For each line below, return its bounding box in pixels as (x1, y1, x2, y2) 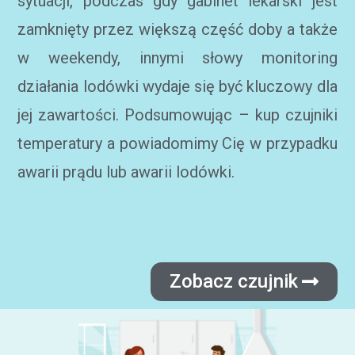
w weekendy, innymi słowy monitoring (17, 48, 338, 67)
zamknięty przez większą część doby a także (17, 20, 338, 39)
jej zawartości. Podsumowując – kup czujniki (17, 105, 338, 124)
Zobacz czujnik (169, 270, 298, 292)
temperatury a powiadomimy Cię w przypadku (17, 134, 338, 153)
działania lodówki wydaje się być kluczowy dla (17, 77, 338, 96)
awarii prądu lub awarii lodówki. (17, 162, 235, 181)
